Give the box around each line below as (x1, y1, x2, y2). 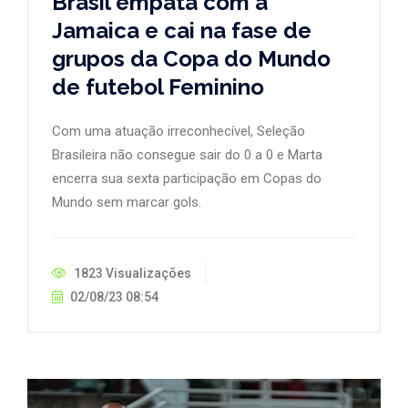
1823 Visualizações (71, 265, 191, 280)
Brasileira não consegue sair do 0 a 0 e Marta (52, 146, 322, 163)
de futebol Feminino (52, 73, 264, 100)
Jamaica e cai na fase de (52, 16, 311, 44)
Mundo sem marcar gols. (52, 193, 201, 210)
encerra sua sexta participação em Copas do (52, 169, 321, 187)
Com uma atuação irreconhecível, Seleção (52, 122, 305, 139)
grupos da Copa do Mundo (52, 45, 331, 72)
